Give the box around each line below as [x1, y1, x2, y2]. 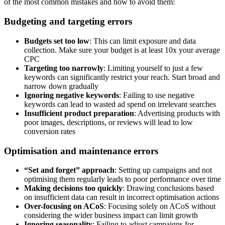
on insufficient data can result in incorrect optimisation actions [24, 193, 219, 202]
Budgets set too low [24, 36, 89, 45]
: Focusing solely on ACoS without [104, 202, 215, 211]
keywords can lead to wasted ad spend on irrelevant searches [24, 99, 216, 108]
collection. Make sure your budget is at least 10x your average [24, 45, 220, 54]
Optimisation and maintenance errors [4, 145, 158, 156]
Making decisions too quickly [24, 184, 123, 193]
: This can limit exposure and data [89, 36, 196, 45]
